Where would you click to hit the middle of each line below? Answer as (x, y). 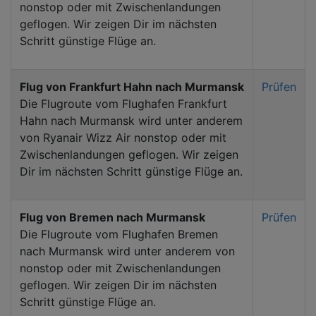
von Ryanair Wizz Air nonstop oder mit (123, 137)
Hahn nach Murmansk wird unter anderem (131, 120)
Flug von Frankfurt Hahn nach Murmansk (132, 86)
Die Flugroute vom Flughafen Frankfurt (123, 103)
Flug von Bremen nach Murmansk (113, 217)
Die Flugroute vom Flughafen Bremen (119, 234)
